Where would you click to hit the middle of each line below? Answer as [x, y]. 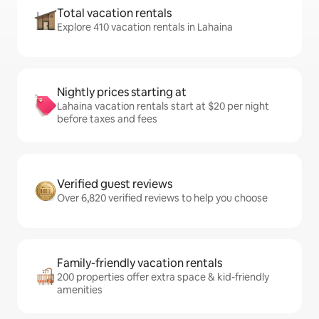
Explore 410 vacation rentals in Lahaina [145, 27]
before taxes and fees [107, 119]
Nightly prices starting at [122, 92]
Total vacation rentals [114, 13]
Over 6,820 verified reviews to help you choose [162, 198]
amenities [80, 290]
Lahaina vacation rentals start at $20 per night [163, 106]
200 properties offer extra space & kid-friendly [163, 277]
